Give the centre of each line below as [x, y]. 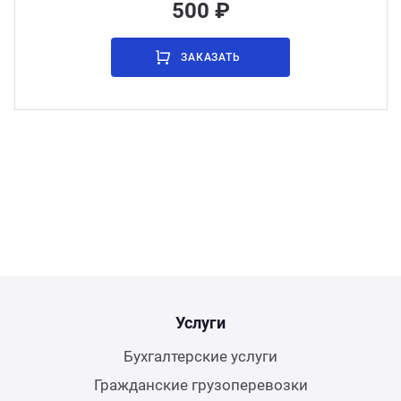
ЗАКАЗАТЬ [211, 57]
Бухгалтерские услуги [200, 356]
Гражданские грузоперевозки [200, 385]
